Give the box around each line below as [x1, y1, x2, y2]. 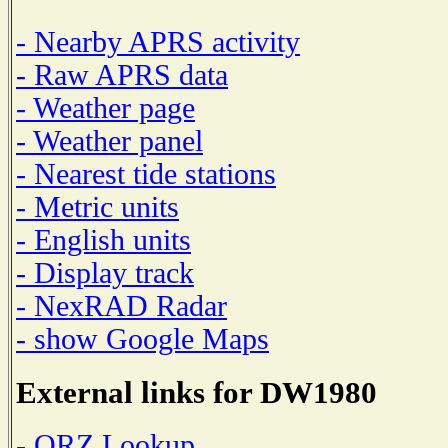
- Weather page [16, 91, 195, 124]
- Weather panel [16, 124, 203, 157]
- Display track [16, 256, 194, 289]
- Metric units [16, 190, 179, 223]
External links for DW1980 [16, 374, 377, 410]
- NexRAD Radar [16, 289, 227, 322]
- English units [16, 223, 191, 256]
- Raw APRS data [16, 58, 228, 91]
